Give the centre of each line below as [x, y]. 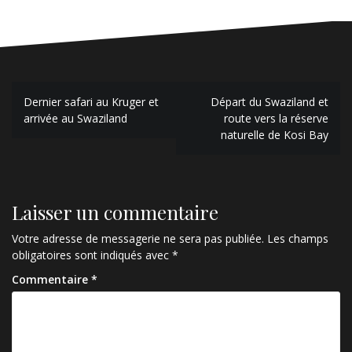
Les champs [298, 239]
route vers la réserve [276, 119]
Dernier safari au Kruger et [91, 102]
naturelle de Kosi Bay [275, 135]
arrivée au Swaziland [75, 119]
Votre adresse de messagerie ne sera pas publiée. [138, 239]
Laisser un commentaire [115, 213]
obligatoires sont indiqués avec [92, 255]
